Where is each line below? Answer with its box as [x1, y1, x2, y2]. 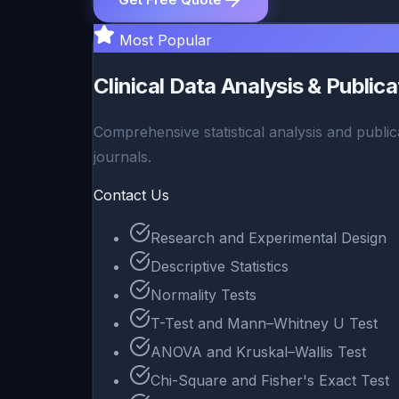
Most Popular [119, 31, 212, 50]
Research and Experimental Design [151, 229, 387, 248]
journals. [94, 148, 151, 167]
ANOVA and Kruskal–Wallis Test [151, 343, 366, 362]
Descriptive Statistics [151, 257, 289, 276]
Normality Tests [151, 286, 256, 305]
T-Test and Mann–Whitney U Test [151, 314, 378, 333]
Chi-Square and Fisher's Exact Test [151, 371, 389, 390]
